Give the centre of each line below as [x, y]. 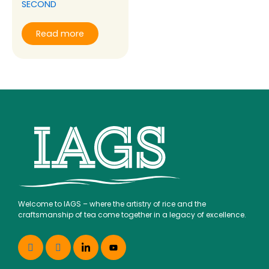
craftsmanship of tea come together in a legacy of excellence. [132, 214]
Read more [60, 33]
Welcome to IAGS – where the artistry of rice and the [112, 204]
